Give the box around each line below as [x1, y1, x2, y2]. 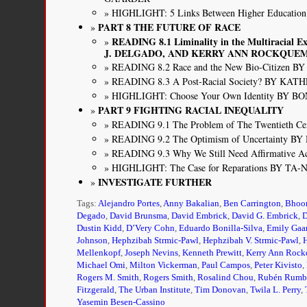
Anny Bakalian [163, 199, 220, 208]
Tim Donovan [195, 285, 247, 295]
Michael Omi [77, 260, 126, 270]
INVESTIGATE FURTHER [98, 175, 212, 189]
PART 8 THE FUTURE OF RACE [98, 20, 241, 34]
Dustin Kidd [77, 223, 123, 233]
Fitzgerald [77, 285, 115, 295]
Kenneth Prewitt [182, 248, 243, 258]
